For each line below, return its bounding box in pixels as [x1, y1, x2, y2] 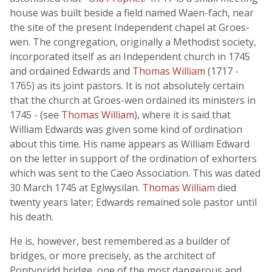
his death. [10, 210, 53, 223]
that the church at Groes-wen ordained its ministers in [10, 93, 256, 107]
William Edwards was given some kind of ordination [10, 123, 242, 136]
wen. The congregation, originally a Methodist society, [10, 35, 256, 49]
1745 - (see [10, 108, 61, 121]
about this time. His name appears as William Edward [10, 137, 250, 151]
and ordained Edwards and [10, 64, 132, 78]
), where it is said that [134, 108, 231, 121]
